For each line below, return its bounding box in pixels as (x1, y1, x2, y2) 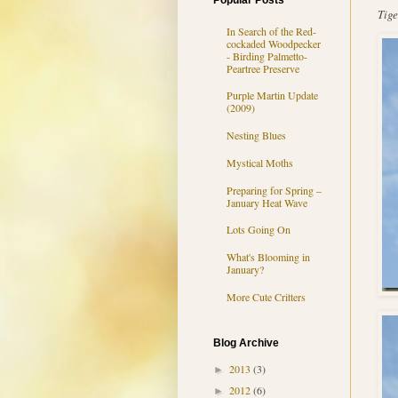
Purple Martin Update (226, 88, 318, 103)
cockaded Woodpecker (226, 36, 321, 51)
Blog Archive (212, 337, 279, 350)
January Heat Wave (226, 195, 307, 210)
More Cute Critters (226, 290, 306, 305)
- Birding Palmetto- (226, 48, 307, 63)
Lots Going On (226, 222, 291, 237)
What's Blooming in (226, 250, 310, 265)
